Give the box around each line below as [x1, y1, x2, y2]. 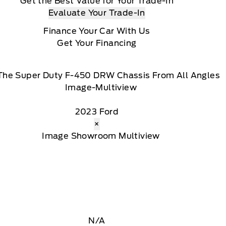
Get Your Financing [57, 38, 137, 48]
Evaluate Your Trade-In [48, 8, 145, 18]
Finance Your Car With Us [43, 26, 150, 36]
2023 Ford [75, 106, 119, 117]
